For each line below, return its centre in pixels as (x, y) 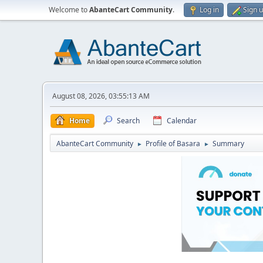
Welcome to (69, 10)
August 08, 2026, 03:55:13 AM (101, 96)
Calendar (182, 121)
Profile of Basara (173, 144)
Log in (209, 10)
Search (128, 121)
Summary (228, 144)
